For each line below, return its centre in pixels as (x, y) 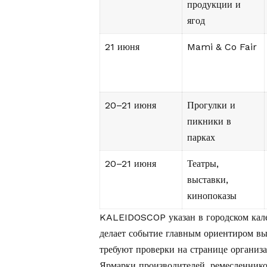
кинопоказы (212, 196)
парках (201, 138)
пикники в (209, 122)
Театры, (203, 164)
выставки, (208, 180)
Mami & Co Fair (222, 47)
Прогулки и (211, 105)
